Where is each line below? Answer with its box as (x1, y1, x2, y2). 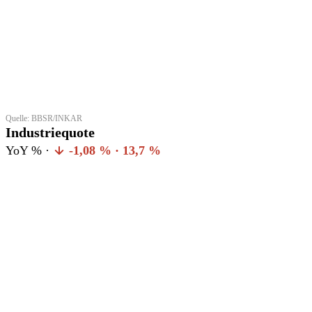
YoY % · (6, 143, 53, 157)
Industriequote (6, 124, 95, 140)
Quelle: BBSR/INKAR (6, 113, 82, 123)
